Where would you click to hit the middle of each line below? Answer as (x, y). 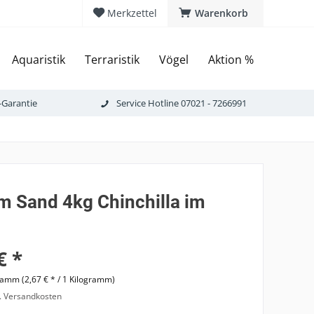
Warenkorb (221, 13)
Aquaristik (39, 60)
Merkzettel (132, 13)
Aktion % (231, 60)
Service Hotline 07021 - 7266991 (181, 103)
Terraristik (112, 60)
